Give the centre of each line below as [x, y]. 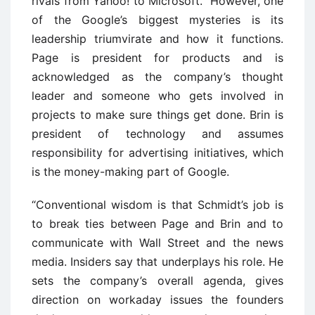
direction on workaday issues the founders [157, 299]
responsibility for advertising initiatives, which [157, 152]
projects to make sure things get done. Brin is [157, 114]
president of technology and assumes [157, 133]
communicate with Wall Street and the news [157, 242]
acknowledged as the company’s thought [157, 76]
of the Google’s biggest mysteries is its [157, 19]
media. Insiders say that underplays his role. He [157, 261]
